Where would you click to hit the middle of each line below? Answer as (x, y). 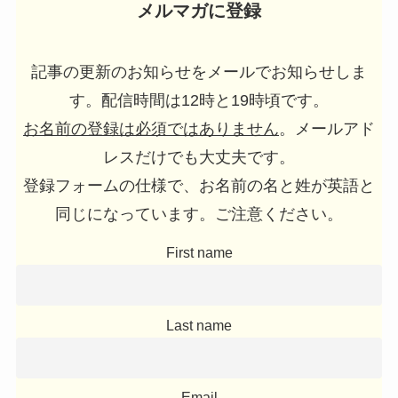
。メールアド (327, 129)
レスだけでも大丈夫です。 (199, 158)
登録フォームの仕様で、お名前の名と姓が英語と (199, 186)
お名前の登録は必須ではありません (151, 129)
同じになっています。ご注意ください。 (199, 215)
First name (199, 253)
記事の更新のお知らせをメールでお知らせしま (199, 72)
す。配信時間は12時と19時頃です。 (199, 101)
